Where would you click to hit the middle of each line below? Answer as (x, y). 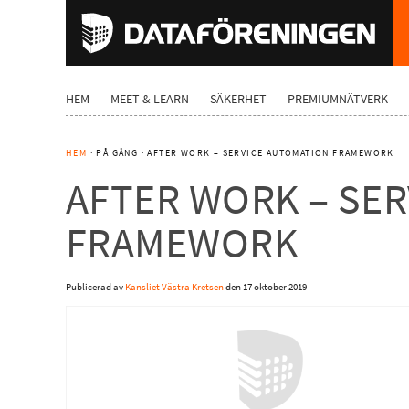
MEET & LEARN (150, 99)
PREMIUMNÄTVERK (338, 99)
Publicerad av (95, 287)
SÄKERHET (238, 99)
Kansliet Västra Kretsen (174, 287)
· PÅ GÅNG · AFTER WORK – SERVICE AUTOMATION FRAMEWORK (241, 153)
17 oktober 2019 (275, 287)
